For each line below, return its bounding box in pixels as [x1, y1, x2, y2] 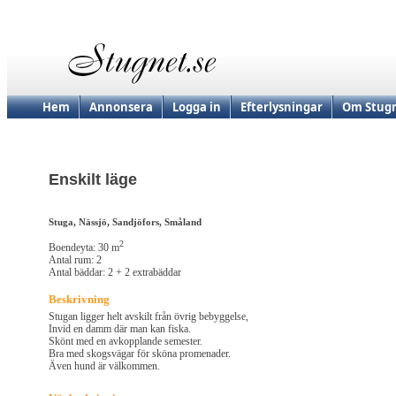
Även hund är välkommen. [49, 360, 160, 373]
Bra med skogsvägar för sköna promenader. [49, 347, 231, 361]
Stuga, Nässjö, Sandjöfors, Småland [49, 217, 202, 228]
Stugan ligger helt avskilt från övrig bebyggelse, [49, 310, 248, 324]
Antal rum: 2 [49, 254, 102, 267]
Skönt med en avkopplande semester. [49, 335, 202, 348]
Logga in [172, 99, 221, 115]
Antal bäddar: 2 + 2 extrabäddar [49, 266, 181, 279]
